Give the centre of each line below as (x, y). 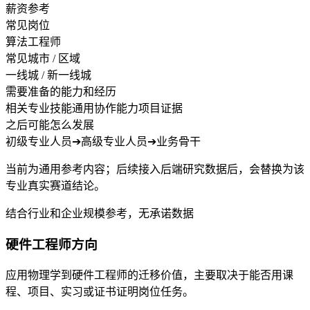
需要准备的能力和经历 (61, 92)
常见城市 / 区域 (43, 59)
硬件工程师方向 (52, 245)
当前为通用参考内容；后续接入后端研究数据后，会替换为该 (155, 170)
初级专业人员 (39, 142)
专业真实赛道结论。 (55, 186)
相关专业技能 (39, 109)
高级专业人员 (114, 142)
